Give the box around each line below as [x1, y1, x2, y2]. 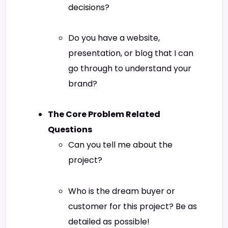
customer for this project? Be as [68, 200, 197, 212]
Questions [48, 124, 92, 136]
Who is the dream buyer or [68, 185, 175, 197]
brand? [68, 78, 97, 90]
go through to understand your [68, 63, 191, 75]
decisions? [68, 1, 109, 13]
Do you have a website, [68, 32, 160, 44]
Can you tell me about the [68, 139, 173, 151]
